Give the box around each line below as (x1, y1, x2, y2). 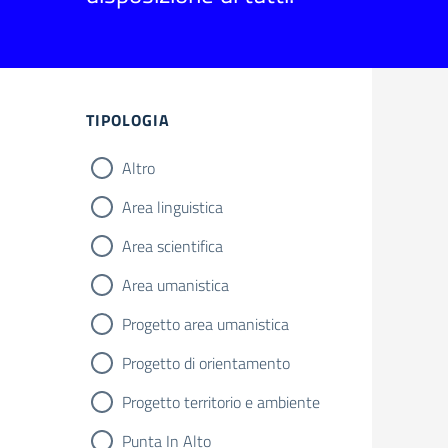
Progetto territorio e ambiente (122, 390, 320, 414)
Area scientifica (122, 234, 223, 258)
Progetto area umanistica (122, 312, 289, 336)
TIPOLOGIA (86, 108, 170, 132)
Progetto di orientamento (122, 351, 290, 375)
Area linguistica (122, 195, 223, 219)
